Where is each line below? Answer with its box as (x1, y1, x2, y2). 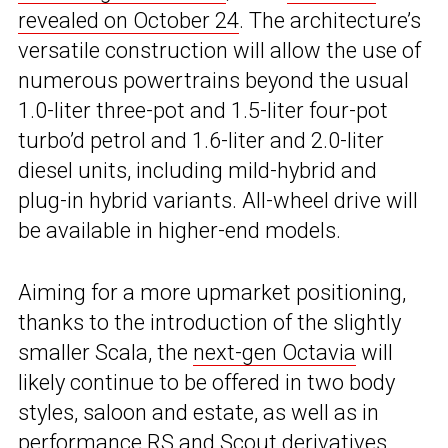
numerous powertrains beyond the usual (18, 68, 409, 94)
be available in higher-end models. (18, 218, 341, 244)
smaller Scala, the (18, 340, 193, 366)
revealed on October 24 (18, 8, 239, 34)
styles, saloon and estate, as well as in (18, 400, 379, 426)
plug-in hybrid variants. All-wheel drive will (18, 188, 418, 214)
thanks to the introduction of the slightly (18, 310, 401, 336)
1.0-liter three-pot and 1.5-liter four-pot (18, 98, 388, 124)
